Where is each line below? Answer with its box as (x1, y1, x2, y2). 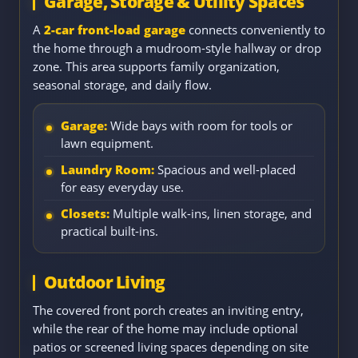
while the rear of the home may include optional (33, 320, 298, 337)
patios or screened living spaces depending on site (33, 339, 308, 356)
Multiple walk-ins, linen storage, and (109, 205, 312, 222)
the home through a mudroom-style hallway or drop (33, 40, 321, 57)
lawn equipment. (61, 135, 153, 152)
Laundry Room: (61, 161, 154, 178)
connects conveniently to (185, 22, 325, 38)
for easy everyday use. (61, 179, 184, 196)
